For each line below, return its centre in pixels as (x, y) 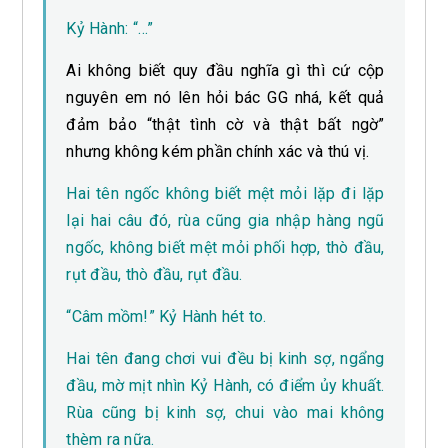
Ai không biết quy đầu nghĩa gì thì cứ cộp (225, 71)
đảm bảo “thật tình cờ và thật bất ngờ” (225, 125)
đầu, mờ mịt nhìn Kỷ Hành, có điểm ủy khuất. (225, 386)
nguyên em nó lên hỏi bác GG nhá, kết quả (225, 98)
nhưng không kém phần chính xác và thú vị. (218, 152)
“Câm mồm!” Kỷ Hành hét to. (166, 317)
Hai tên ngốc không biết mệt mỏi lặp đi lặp (225, 194)
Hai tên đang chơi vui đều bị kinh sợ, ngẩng (225, 359)
